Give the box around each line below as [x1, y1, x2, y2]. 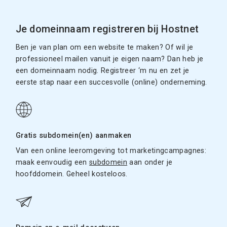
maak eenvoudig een [15, 158, 90, 167]
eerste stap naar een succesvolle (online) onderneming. [15, 78, 207, 87]
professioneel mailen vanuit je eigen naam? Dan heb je [15, 55, 204, 64]
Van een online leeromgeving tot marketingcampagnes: [15, 146, 206, 155]
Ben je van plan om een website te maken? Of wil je [15, 43, 194, 52]
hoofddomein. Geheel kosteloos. [15, 170, 128, 178]
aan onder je [127, 158, 173, 167]
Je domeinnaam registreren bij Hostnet [15, 23, 199, 35]
